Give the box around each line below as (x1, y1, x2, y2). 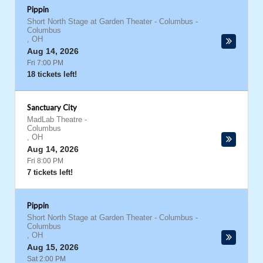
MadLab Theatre (27, 115, 82, 124)
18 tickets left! (27, 70, 77, 79)
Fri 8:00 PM (27, 157, 63, 165)
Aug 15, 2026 (27, 242, 79, 252)
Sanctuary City (27, 103, 77, 112)
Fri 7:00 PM (27, 59, 63, 67)
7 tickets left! (27, 168, 73, 177)
